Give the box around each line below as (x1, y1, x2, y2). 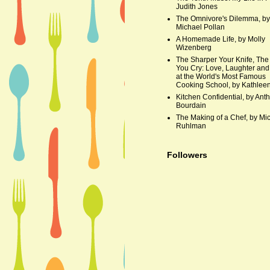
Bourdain (176, 101, 206, 110)
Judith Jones (176, 2, 218, 11)
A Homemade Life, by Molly (176, 34, 265, 43)
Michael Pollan (176, 22, 225, 31)
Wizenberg (176, 43, 212, 52)
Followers (167, 149, 207, 160)
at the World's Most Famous (176, 72, 266, 81)
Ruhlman (176, 121, 206, 130)
